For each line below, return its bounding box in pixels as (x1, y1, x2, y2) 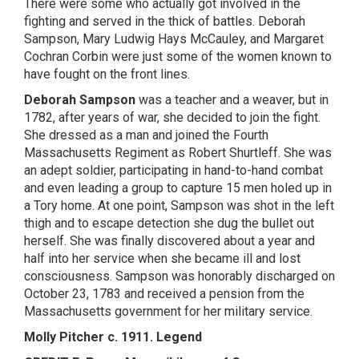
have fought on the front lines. (24, 67, 190, 82)
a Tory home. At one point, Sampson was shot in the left (24, 198, 334, 213)
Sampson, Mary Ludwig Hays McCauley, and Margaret (24, 31, 324, 46)
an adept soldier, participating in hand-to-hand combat (24, 163, 323, 178)
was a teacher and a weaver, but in (135, 92, 329, 107)
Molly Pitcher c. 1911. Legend (24, 329, 202, 345)
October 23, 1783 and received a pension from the (24, 286, 305, 301)
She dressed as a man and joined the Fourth (24, 127, 268, 143)
